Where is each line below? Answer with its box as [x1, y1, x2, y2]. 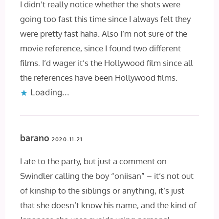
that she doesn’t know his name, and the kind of [20, 199, 197, 210]
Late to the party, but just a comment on [20, 155, 167, 166]
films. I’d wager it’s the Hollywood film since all [20, 57, 194, 68]
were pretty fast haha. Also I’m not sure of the [20, 28, 188, 39]
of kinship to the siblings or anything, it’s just [20, 185, 185, 196]
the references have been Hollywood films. [20, 72, 178, 83]
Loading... [30, 87, 70, 97]
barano [20, 132, 50, 143]
